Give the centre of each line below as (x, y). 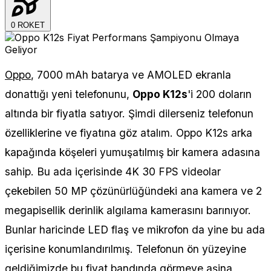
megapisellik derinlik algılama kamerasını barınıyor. (128, 210)
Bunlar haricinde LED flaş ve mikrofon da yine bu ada (135, 229)
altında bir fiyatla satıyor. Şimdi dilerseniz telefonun (129, 113)
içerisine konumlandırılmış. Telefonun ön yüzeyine (126, 249)
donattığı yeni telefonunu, (69, 94)
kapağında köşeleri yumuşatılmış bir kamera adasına (132, 152)
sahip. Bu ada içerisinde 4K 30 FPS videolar (113, 171)
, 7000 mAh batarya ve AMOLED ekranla (131, 74)
